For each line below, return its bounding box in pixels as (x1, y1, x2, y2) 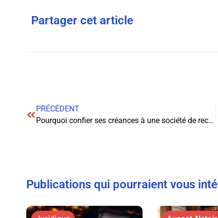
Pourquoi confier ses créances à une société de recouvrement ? (208, 115, 214, 125)
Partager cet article (31, 13, 133, 27)
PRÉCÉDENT (36, 104, 79, 113)
